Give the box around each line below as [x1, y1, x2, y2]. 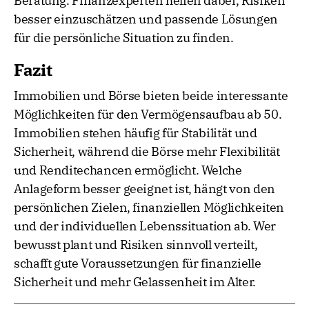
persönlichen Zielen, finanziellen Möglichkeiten [14, 199, 285, 216]
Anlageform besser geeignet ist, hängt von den [14, 181, 275, 197]
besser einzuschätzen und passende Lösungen [14, 11, 278, 28]
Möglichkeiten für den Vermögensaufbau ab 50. [14, 106, 282, 123]
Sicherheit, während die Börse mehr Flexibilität [14, 143, 281, 160]
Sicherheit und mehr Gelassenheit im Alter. [14, 274, 256, 290]
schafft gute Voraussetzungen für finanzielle [14, 255, 261, 272]
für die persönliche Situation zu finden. [14, 30, 234, 46]
